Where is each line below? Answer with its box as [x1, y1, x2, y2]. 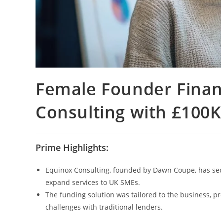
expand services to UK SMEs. [45, 178, 140, 187]
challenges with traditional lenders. [45, 202, 163, 212]
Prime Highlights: [36, 142, 109, 154]
